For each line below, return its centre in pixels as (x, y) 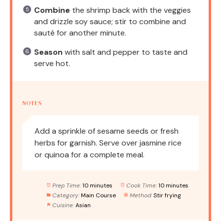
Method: (141, 195)
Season (48, 52)
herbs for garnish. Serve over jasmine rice (108, 143)
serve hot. (52, 63)
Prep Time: (66, 185)
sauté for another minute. (80, 33)
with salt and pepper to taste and (125, 52)
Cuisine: (63, 205)
